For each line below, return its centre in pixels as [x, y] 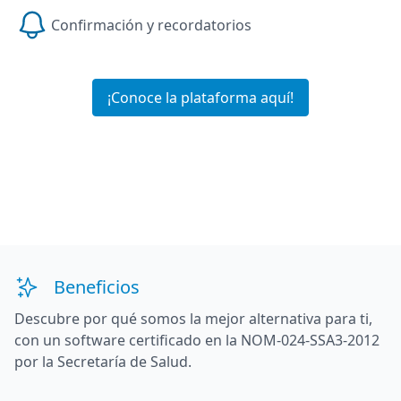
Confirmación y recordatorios [151, 25]
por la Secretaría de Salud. [103, 361]
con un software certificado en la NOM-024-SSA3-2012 [197, 340]
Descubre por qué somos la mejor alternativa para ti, [193, 318]
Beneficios [97, 286]
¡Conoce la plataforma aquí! [200, 97]
